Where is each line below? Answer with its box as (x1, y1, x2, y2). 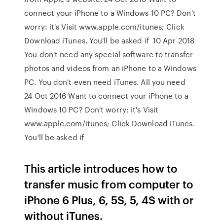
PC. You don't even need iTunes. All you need (24, 76, 187, 87)
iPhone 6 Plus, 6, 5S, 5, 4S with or (24, 192, 194, 207)
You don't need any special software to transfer (24, 49, 193, 60)
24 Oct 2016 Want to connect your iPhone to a (24, 90, 188, 101)
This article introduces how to (24, 160, 178, 176)
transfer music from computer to (24, 176, 194, 191)
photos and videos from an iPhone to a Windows (24, 63, 196, 74)
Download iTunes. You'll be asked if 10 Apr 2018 (24, 35, 195, 46)
